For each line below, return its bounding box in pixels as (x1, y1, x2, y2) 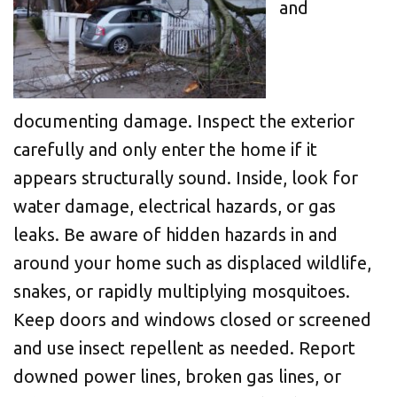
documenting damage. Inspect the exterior (13, 111, 354, 131)
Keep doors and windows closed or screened (13, 309, 371, 330)
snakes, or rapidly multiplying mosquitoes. (13, 281, 350, 301)
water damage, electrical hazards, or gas (13, 196, 336, 216)
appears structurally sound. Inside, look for (13, 167, 358, 188)
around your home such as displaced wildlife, (13, 253, 371, 273)
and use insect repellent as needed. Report (13, 338, 355, 358)
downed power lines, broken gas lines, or (13, 366, 341, 386)
